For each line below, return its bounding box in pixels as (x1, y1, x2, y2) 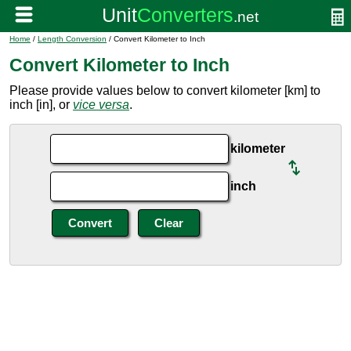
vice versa (73, 98, 129, 111)
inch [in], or (9, 98, 73, 111)
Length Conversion (38, 34, 107, 43)
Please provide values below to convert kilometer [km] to (9, 84, 320, 97)
